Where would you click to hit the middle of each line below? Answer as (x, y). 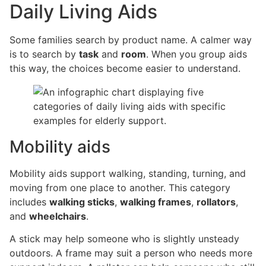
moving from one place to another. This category (120, 187)
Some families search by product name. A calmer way (131, 39)
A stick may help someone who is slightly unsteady (124, 239)
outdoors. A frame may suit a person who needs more (131, 253)
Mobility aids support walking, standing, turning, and (128, 173)
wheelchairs (58, 216)
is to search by (44, 54)
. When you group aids (197, 54)
